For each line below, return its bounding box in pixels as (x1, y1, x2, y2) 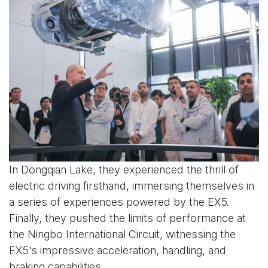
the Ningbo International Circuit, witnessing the (9, 228, 236, 241)
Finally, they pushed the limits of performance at (9, 212, 246, 225)
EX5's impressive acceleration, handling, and (9, 244, 226, 257)
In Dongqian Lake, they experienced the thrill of (9, 163, 239, 176)
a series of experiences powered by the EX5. (9, 196, 229, 209)
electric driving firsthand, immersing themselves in (9, 179, 254, 193)
